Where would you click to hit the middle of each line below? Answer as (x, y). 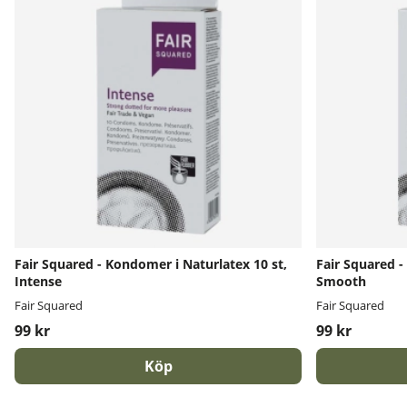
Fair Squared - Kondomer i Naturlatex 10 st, (151, 264)
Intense (38, 281)
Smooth (341, 281)
